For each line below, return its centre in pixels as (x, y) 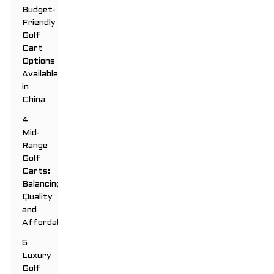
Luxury (37, 256)
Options (39, 62)
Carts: (36, 172)
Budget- (39, 10)
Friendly (39, 23)
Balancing (42, 185)
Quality (38, 198)
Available (40, 75)
